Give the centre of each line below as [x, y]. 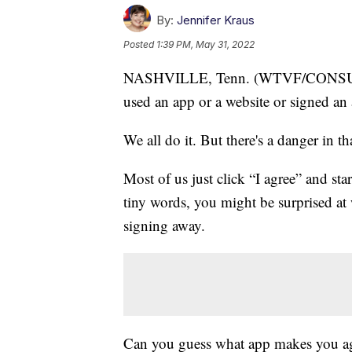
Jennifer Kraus [216, 20]
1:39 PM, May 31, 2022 [205, 44]
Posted [140, 44]
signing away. [164, 225]
